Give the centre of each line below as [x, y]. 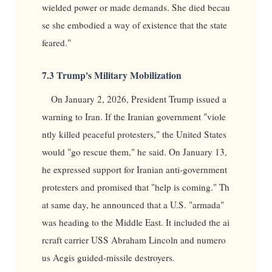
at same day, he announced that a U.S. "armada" [133, 204]
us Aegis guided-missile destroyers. [108, 257]
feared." [56, 43]
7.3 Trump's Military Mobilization [111, 75]
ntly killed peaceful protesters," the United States [134, 134]
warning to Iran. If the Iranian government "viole [134, 116]
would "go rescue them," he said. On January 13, [134, 151]
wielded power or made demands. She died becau [136, 8]
